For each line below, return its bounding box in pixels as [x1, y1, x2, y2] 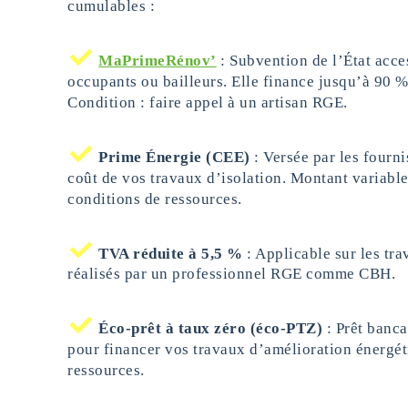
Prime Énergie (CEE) [98, 148, 250, 166]
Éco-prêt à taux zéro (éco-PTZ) [98, 320, 323, 338]
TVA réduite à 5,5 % [98, 244, 243, 262]
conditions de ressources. [67, 189, 242, 208]
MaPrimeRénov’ [98, 51, 217, 69]
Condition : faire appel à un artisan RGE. [67, 93, 348, 111]
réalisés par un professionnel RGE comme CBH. [67, 265, 395, 283]
